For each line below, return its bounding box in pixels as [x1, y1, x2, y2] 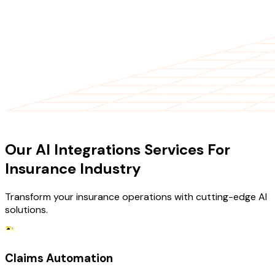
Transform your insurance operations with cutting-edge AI [5, 190, 267, 203]
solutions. [5, 203, 48, 216]
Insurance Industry [5, 159, 141, 179]
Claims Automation [5, 250, 113, 266]
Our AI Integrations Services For [5, 140, 230, 160]
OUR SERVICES [5, 115, 70, 128]
